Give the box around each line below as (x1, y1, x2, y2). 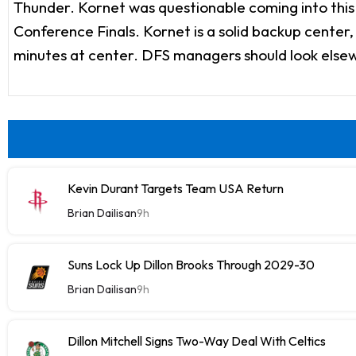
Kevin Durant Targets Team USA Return (68, 180, 284, 196)
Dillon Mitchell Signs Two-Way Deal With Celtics (68, 332, 327, 349)
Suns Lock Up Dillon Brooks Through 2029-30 (68, 256, 315, 273)
